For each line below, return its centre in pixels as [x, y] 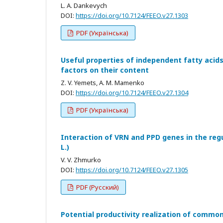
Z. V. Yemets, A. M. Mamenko [103, 82]
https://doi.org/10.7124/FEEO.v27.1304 [132, 92]
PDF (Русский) [97, 187]
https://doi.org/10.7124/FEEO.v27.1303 [132, 15]
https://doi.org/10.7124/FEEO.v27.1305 [132, 169]
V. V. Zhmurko [81, 160]
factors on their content [105, 70]
